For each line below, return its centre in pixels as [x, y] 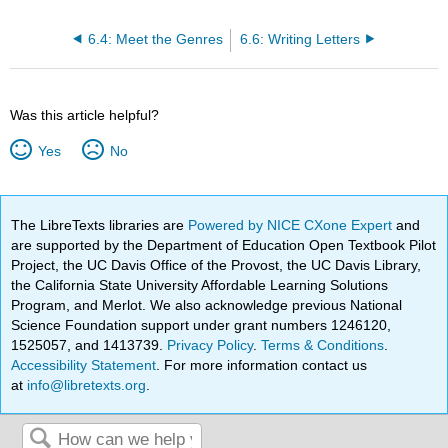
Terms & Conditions [323, 344]
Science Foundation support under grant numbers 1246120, [201, 324]
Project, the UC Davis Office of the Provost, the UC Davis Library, [216, 264]
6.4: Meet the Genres [155, 39]
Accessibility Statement [84, 364]
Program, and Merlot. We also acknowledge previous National [207, 304]
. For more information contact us [262, 364]
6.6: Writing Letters [300, 39]
